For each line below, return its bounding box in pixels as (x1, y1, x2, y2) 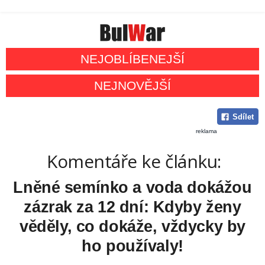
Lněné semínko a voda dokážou (13, 179, 252, 197)
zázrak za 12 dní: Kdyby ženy (24, 198, 241, 216)
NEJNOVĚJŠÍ (94, 79, 171, 93)
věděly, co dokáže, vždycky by (20, 218, 245, 236)
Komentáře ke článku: (47, 149, 221, 174)
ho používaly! (82, 237, 183, 256)
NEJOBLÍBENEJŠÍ (80, 52, 185, 66)
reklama (196, 128, 217, 135)
